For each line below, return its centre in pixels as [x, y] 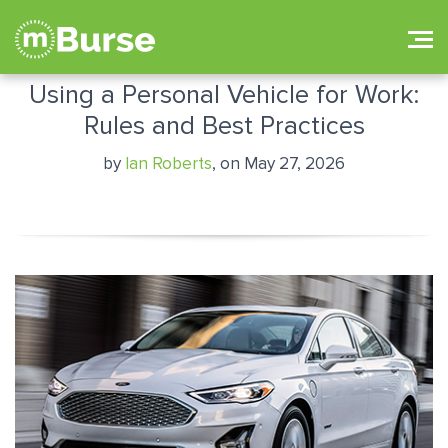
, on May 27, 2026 [278, 163]
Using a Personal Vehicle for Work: [224, 95]
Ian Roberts [168, 163]
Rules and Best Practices [224, 126]
